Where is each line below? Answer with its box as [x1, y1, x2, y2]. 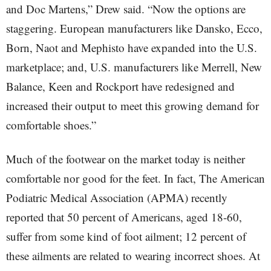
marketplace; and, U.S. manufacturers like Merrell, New [6, 59, 262, 74]
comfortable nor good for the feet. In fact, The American [6, 171, 265, 186]
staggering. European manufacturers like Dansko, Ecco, [6, 21, 263, 36]
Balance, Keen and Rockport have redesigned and [6, 79, 235, 94]
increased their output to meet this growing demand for [6, 98, 259, 113]
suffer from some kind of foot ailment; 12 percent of [6, 229, 246, 244]
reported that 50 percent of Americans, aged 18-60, [6, 209, 242, 224]
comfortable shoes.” [6, 117, 96, 132]
